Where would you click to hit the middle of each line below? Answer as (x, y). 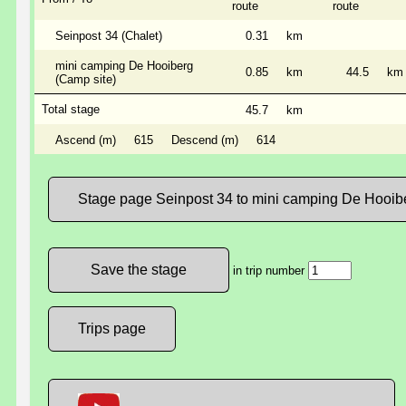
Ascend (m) (86, 140)
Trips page (112, 328)
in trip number (269, 270)
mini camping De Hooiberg (124, 65)
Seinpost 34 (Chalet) (109, 35)
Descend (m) (205, 140)
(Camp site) (86, 79)
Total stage (71, 109)
